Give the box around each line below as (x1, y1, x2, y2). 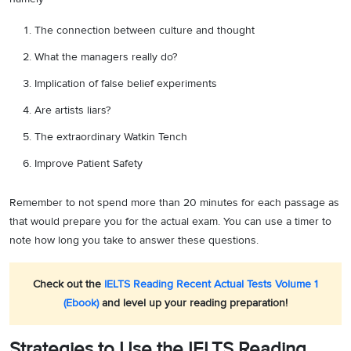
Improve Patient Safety (34, 157, 143, 170)
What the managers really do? (34, 50, 177, 63)
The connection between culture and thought (34, 24, 255, 37)
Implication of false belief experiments (34, 77, 217, 90)
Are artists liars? (34, 103, 110, 117)
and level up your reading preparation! (99, 296, 288, 309)
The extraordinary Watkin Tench (34, 130, 187, 143)
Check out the (33, 277, 104, 291)
